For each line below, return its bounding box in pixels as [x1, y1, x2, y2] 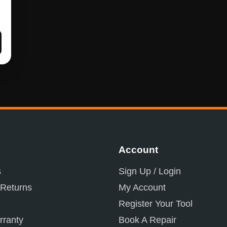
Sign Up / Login [119, 166, 181, 177]
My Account [119, 182, 166, 193]
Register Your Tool [119, 199, 193, 209]
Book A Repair [119, 215, 176, 225]
